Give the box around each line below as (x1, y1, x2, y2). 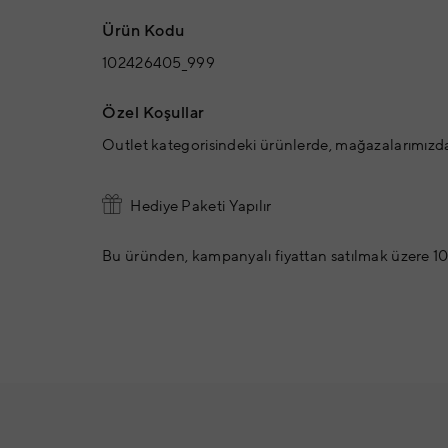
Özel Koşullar (102, 103, 205, 124)
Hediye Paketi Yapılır (127, 197, 272, 217)
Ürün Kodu (102, 21, 185, 42)
